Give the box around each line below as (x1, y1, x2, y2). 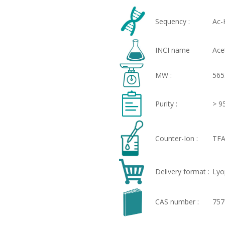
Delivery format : (155, 166, 209, 176)
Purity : (155, 98, 177, 108)
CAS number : (155, 196, 199, 206)
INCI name (155, 45, 190, 55)
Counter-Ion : (155, 133, 198, 143)
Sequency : (155, 16, 190, 26)
